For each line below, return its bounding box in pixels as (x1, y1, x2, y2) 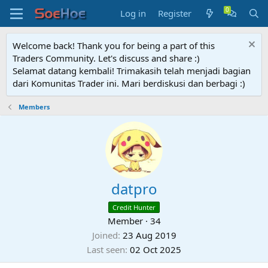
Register (158, 7, 192, 19)
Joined (92, 229, 118, 241)
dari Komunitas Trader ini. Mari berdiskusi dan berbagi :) (13, 77, 245, 89)
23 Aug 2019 (122, 229, 176, 241)
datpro (111, 179, 157, 199)
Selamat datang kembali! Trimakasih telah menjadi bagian (13, 65, 251, 77)
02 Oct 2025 (130, 243, 181, 255)
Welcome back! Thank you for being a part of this (13, 39, 215, 51)
